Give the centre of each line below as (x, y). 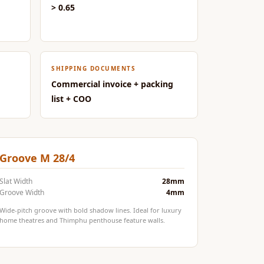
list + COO (71, 99)
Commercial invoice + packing (112, 84)
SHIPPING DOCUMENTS (93, 68)
